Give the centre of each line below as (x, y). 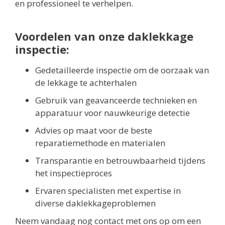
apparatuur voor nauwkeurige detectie (113, 113)
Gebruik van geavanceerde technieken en (116, 100)
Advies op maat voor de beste (94, 131)
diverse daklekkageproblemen (95, 203)
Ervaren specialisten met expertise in (108, 191)
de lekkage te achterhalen (86, 83)
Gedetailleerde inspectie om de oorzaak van (122, 70)
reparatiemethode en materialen (100, 143)
